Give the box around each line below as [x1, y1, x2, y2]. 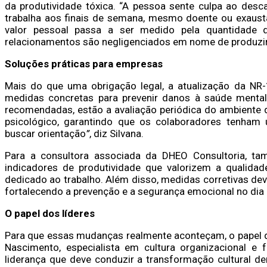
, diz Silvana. [89, 127, 144, 139]
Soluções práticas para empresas [5, 57, 163, 70]
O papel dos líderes [5, 207, 95, 219]
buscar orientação [5, 127, 86, 139]
